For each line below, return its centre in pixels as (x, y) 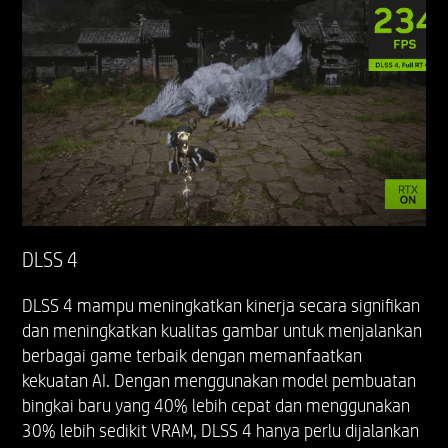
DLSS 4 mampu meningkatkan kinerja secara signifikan (221, 306)
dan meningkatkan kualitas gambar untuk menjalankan (222, 331)
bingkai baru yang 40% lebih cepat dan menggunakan (216, 406)
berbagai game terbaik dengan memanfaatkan (192, 356)
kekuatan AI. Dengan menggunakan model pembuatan (219, 381)
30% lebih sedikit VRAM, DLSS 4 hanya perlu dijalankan (221, 431)
